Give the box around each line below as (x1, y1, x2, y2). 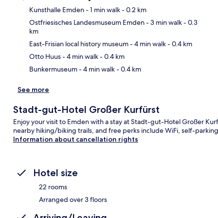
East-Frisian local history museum (29, 39, 128, 48)
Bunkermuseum (29, 64, 77, 73)
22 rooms (39, 182, 67, 191)
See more (18, 85, 49, 94)
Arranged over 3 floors (39, 195, 107, 204)
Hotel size (33, 166, 78, 179)
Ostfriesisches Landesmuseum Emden (29, 18, 145, 27)
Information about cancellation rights (13, 134, 138, 144)
